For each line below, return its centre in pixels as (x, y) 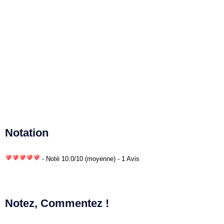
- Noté (51, 158)
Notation (27, 132)
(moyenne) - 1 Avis (112, 158)
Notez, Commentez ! (57, 203)
